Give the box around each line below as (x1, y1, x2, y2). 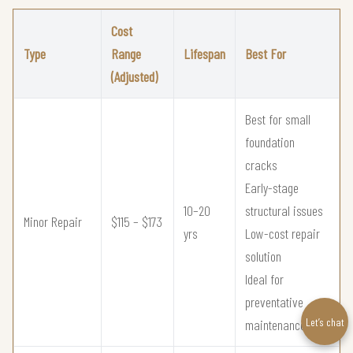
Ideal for (245, 270, 284, 288)
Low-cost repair (245, 225, 320, 243)
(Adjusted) (111, 68, 158, 86)
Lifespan (184, 45, 225, 63)
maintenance (245, 316, 306, 334)
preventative (245, 293, 303, 311)
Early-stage (245, 179, 299, 197)
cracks (245, 156, 277, 174)
